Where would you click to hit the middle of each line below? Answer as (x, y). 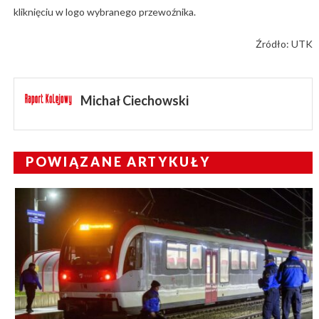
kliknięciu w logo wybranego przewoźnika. (104, 11)
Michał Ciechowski (134, 100)
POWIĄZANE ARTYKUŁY (118, 161)
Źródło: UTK (284, 43)
